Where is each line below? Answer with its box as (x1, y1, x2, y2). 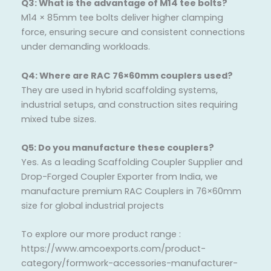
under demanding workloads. (21, 41, 150, 53)
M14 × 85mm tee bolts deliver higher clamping (21, 11, 223, 24)
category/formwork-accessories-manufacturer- (21, 257, 238, 270)
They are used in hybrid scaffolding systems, (21, 83, 218, 96)
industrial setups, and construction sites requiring (21, 98, 238, 111)
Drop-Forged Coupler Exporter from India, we (21, 171, 218, 183)
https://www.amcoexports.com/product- (21, 243, 206, 255)
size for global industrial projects (21, 200, 164, 212)
